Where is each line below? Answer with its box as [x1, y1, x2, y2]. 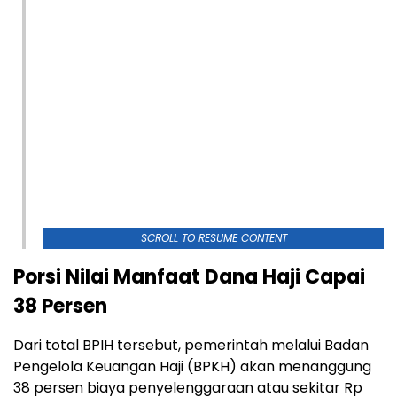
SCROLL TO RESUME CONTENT [140, 230, 287, 245]
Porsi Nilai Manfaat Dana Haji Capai [13, 262, 365, 291]
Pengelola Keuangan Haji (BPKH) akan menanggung [13, 355, 371, 377]
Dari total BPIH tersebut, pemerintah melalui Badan [13, 334, 369, 355]
